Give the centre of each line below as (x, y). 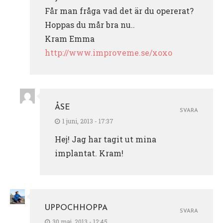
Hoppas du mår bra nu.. (90, 24)
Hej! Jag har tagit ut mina (106, 139)
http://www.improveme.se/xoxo (109, 52)
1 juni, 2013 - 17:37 (88, 121)
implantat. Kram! (89, 153)
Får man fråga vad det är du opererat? (119, 10)
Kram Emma (70, 38)
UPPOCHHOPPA (76, 208)
